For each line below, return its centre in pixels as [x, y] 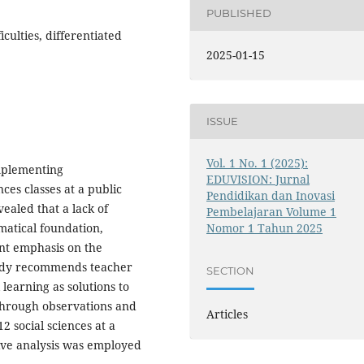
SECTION [231, 270]
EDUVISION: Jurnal [258, 179]
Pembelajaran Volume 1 [272, 211]
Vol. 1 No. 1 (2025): [258, 162]
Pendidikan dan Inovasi [271, 195]
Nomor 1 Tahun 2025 [265, 227]
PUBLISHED [239, 13]
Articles [227, 314]
